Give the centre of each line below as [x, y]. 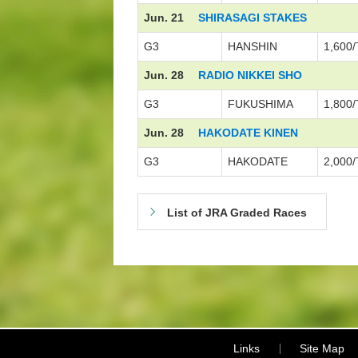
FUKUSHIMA [261, 104]
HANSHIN [253, 46]
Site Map [322, 348]
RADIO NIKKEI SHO [250, 75]
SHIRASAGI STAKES [253, 18]
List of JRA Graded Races [237, 213]
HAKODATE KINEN [248, 133]
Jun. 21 [164, 18]
